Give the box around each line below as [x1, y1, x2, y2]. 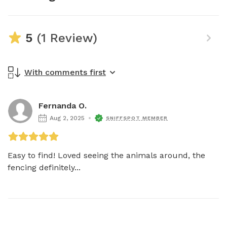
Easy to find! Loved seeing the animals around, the [8, 150, 205, 160]
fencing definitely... [8, 163, 81, 172]
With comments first [24, 67, 106, 77]
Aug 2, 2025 [50, 115, 85, 122]
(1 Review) [32, 31, 97, 45]
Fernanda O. [39, 101, 87, 110]
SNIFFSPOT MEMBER [106, 115, 168, 121]
